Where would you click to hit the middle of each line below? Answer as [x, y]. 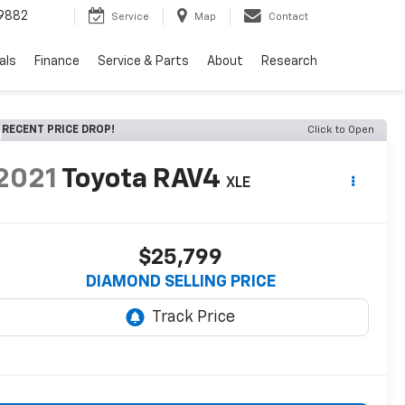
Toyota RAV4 [141, 180]
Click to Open [341, 130]
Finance [57, 62]
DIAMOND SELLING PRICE [180, 283]
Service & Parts [143, 62]
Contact [288, 17]
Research [289, 62]
